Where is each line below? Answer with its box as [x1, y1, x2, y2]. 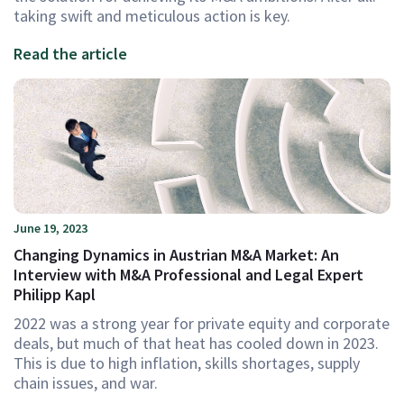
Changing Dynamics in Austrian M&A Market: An [14, 244, 339, 265]
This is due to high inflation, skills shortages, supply [14, 353, 360, 373]
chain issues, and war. [14, 372, 158, 393]
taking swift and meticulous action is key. [14, 5, 290, 26]
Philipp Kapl [14, 284, 96, 305]
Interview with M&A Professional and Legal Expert [14, 264, 363, 285]
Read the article [14, 43, 127, 64]
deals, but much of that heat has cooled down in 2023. [14, 333, 379, 353]
